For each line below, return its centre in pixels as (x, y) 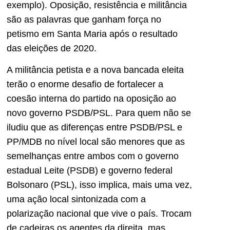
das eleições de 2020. (52, 48)
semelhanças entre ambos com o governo (93, 156)
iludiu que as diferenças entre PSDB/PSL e (94, 127)
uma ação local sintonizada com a (76, 199)
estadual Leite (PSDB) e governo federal (90, 170)
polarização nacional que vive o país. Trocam (99, 213)
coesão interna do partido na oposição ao (91, 98)
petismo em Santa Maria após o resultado (92, 34)
